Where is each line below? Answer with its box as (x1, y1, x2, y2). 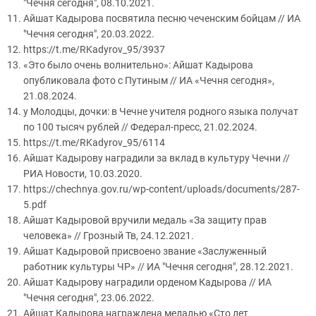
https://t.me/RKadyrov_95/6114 (23, 137, 165, 149)
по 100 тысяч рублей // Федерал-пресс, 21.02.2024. (23, 121, 257, 133)
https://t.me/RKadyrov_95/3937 (23, 44, 165, 56)
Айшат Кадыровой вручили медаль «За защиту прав (23, 214, 267, 226)
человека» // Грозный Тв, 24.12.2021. (23, 230, 194, 242)
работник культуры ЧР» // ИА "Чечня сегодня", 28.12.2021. (23, 261, 293, 273)
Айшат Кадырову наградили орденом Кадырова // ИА (23, 276, 272, 288)
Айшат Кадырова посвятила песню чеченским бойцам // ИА (23, 13, 300, 25)
